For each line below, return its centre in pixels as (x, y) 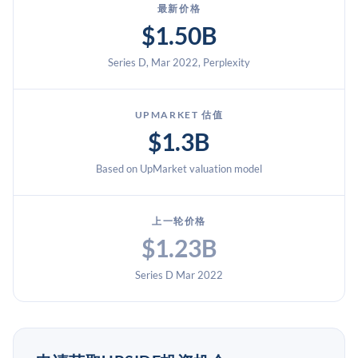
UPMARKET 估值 (179, 115)
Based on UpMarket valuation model (179, 169)
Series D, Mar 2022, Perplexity (179, 62)
